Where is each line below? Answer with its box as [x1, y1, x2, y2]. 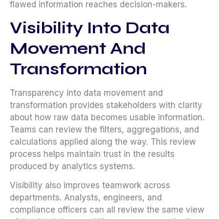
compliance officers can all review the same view [10, 205, 204, 215]
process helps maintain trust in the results [10, 149, 175, 159]
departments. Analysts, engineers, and [10, 193, 162, 203]
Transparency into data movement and [10, 88, 163, 98]
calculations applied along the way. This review [10, 137, 196, 147]
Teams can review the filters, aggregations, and [10, 125, 199, 134]
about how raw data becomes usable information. [10, 112, 204, 122]
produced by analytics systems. [10, 161, 135, 171]
